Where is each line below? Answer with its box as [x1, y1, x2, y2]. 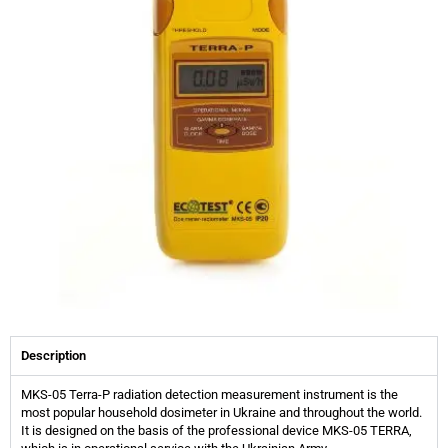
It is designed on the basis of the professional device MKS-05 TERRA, [21, 422, 412, 438]
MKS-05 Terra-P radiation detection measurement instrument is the [21, 386, 398, 402]
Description [21, 347, 86, 363]
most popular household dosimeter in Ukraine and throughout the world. [21, 404, 422, 420]
